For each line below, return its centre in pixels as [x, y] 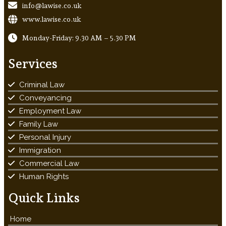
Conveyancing [45, 98]
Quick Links [44, 198]
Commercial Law [49, 163]
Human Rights [44, 176]
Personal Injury [45, 137]
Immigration [40, 150]
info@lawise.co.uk [52, 6]
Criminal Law [42, 84]
